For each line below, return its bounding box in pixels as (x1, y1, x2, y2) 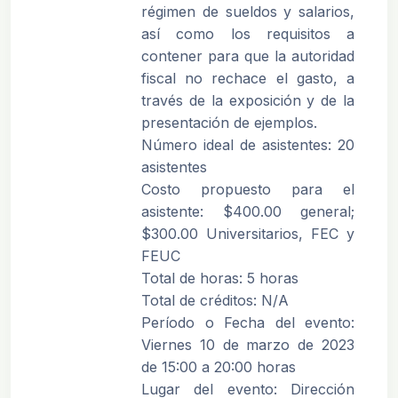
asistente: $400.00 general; (141, 203, 354, 220)
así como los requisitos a (141, 25, 354, 43)
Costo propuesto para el (141, 180, 354, 198)
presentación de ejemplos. (141, 114, 317, 131)
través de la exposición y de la (141, 92, 354, 109)
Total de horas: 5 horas (141, 269, 298, 287)
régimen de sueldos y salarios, (141, 3, 354, 20)
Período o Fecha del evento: (141, 314, 354, 331)
